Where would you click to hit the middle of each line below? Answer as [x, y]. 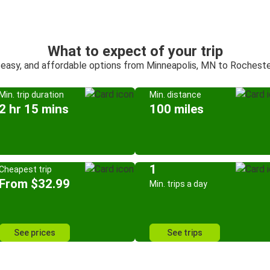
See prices [34, 233]
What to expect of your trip [135, 51]
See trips [185, 233]
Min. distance [175, 95]
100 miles [177, 109]
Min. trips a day [178, 184]
